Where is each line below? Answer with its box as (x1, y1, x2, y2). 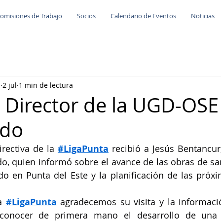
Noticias (191, 11, 215, 20)
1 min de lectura (19, 80, 73, 90)
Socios (77, 11, 96, 20)
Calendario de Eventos (110, 11, 176, 20)
